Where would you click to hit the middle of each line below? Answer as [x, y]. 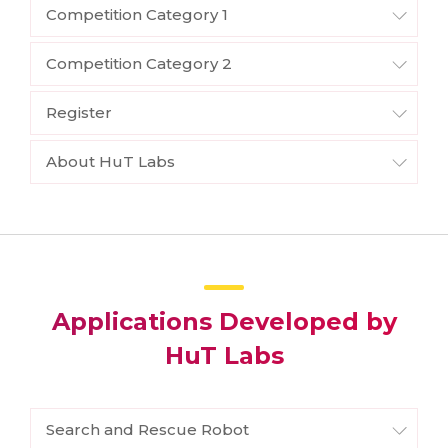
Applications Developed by [224, 322]
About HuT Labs [110, 162]
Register [79, 113]
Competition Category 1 [137, 15]
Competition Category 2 [139, 64]
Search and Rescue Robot [147, 430]
